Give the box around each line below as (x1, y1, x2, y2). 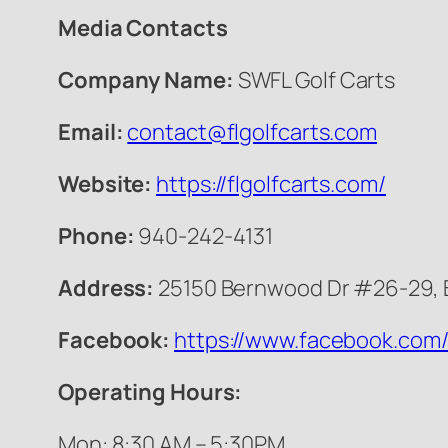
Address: (58, 273, 159, 304)
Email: (58, 117, 124, 148)
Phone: (58, 221, 139, 252)
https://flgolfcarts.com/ (156, 169, 386, 200)
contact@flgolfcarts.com (127, 117, 378, 148)
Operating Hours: (58, 377, 243, 408)
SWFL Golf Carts (233, 65, 396, 96)
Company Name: (58, 65, 234, 96)
